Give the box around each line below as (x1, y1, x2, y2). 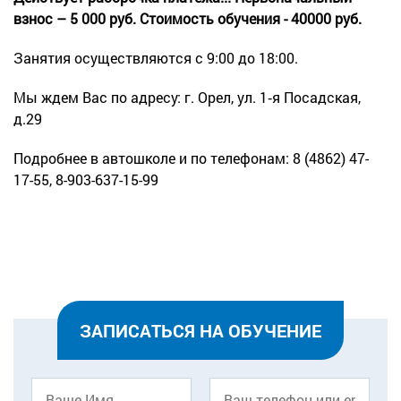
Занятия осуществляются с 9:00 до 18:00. (13, 47, 298, 67)
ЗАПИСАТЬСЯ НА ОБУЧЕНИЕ (80, 318, 321, 342)
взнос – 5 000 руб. (13, 8, 136, 28)
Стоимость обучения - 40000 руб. (140, 8, 362, 28)
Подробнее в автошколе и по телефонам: (13, 148, 293, 167)
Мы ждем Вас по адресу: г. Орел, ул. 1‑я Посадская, (13, 87, 361, 107)
